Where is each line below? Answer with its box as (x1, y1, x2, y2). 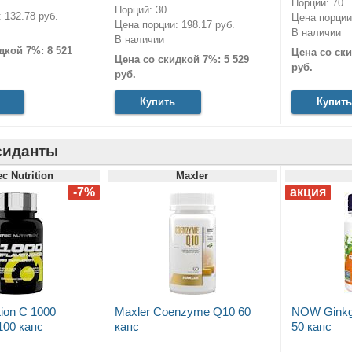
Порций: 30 (114, 3, 167, 16)
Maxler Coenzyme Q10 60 (114, 305, 251, 319)
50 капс (291, 320, 332, 334)
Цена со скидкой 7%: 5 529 (114, 53, 249, 66)
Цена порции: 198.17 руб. (114, 18, 235, 31)
